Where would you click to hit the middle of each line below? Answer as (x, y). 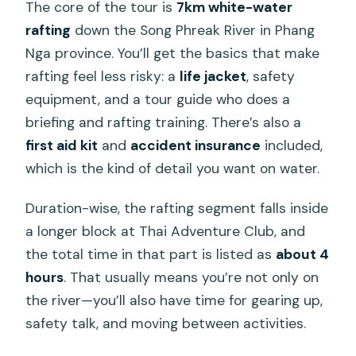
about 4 (303, 254)
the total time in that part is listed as (151, 254)
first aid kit (62, 145)
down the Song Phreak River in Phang (193, 30)
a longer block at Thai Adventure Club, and (166, 231)
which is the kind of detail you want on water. (173, 168)
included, (292, 145)
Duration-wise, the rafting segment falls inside (177, 208)
